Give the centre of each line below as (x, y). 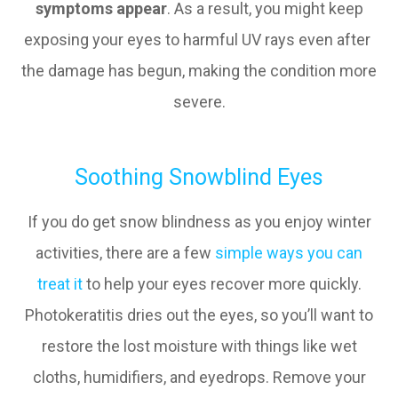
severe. (199, 102)
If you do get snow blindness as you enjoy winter (199, 222)
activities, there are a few (125, 253)
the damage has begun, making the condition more (199, 71)
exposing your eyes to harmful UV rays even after (199, 40)
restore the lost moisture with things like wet (199, 346)
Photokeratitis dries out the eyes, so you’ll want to (199, 315)
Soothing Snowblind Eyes (199, 177)
